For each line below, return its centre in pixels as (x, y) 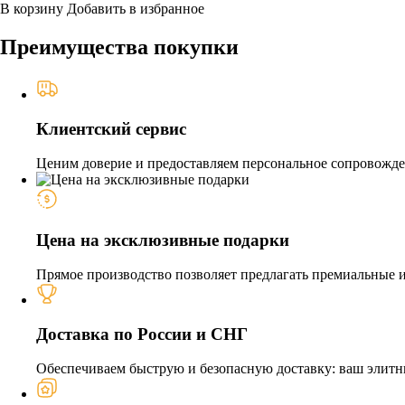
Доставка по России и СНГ (142, 334)
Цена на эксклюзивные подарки (163, 240)
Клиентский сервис (111, 129)
